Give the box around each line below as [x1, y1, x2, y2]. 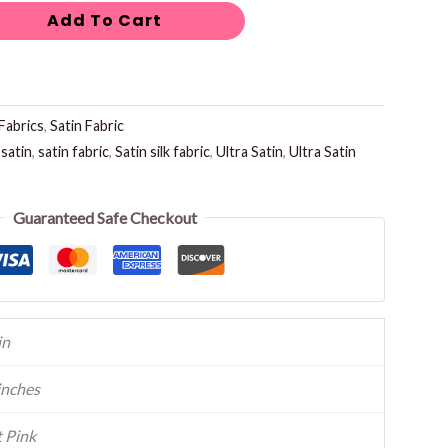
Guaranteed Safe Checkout [13, 207, 198, 227]
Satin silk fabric [114, 143, 210, 161]
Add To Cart [47, 9, 163, 33]
